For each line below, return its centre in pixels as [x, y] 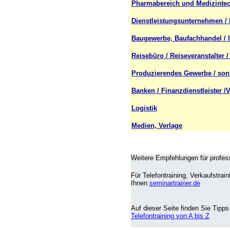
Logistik [144, 108]
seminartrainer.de [175, 183]
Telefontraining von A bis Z [170, 216]
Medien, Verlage [157, 126]
